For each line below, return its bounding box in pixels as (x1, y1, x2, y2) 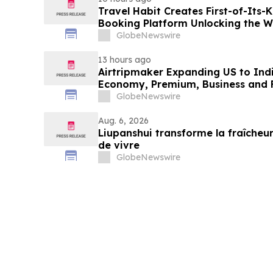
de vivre (97, 139, 140, 152)
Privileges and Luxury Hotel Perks (97, 29, 266, 42)
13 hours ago (97, 54, 151, 66)
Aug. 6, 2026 (97, 115, 149, 127)
